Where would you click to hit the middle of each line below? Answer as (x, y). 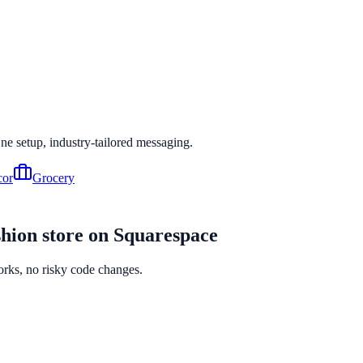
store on (75, 235)
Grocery (53, 177)
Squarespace (166, 235)
